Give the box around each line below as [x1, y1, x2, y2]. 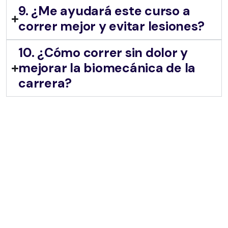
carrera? [18, 75, 72, 92]
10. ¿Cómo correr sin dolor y [18, 44, 188, 62]
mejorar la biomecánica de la [18, 60, 196, 77]
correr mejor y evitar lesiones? [18, 18, 205, 35]
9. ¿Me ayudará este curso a [18, 3, 190, 20]
